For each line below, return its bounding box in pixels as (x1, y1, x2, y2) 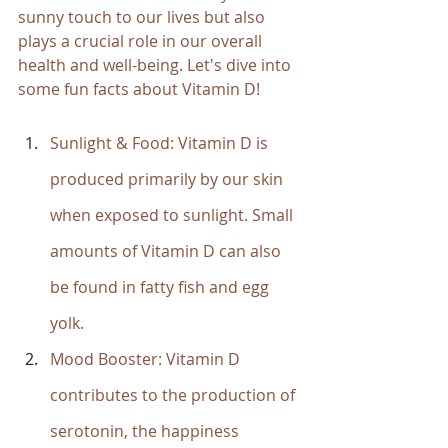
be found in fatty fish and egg (50, 276, 273, 299)
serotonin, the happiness (50, 420, 243, 443)
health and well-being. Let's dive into (18, 54, 295, 77)
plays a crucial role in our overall (18, 30, 266, 53)
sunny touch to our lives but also (18, 6, 269, 29)
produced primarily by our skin (50, 168, 287, 191)
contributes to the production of (50, 384, 299, 407)
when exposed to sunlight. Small (50, 204, 297, 227)
